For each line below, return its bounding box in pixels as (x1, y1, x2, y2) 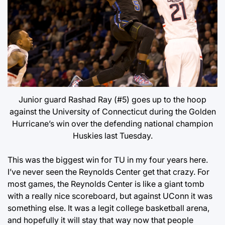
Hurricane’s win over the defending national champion (12, 119, 213, 129)
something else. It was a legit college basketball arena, (8, 203, 209, 213)
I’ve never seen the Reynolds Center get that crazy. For (8, 167, 209, 177)
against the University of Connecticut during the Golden (9, 106, 216, 117)
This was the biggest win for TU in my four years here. (8, 155, 208, 165)
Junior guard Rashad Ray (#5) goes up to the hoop (19, 94, 206, 105)
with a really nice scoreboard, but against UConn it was (8, 191, 212, 201)
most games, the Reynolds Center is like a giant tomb (8, 179, 204, 189)
